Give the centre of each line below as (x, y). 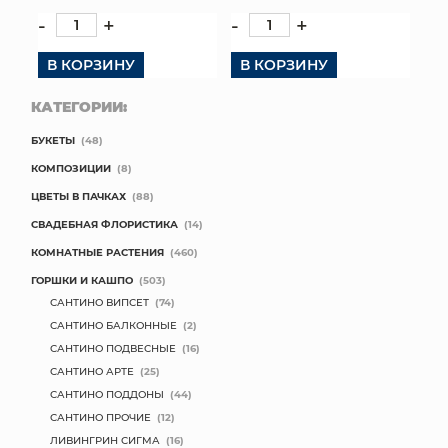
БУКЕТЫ (53, 140)
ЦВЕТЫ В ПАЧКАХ (78, 196)
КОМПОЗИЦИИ (71, 168)
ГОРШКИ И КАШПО (82, 280)
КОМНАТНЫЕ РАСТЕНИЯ (97, 252)
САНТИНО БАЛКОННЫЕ (113, 325)
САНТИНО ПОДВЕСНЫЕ (113, 348)
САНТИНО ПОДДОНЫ (107, 394)
